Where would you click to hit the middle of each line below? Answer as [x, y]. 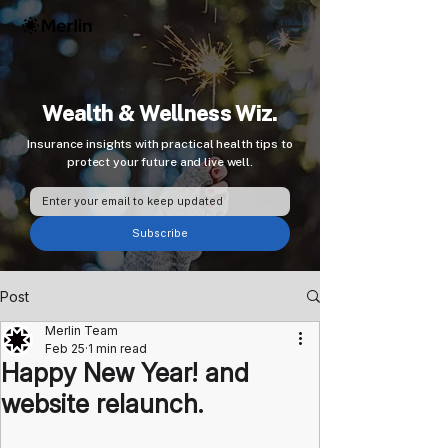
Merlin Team [81, 330]
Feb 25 [65, 348]
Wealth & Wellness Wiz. [160, 113]
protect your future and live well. [160, 162]
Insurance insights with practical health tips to [160, 144]
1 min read [117, 348]
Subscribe [159, 233]
